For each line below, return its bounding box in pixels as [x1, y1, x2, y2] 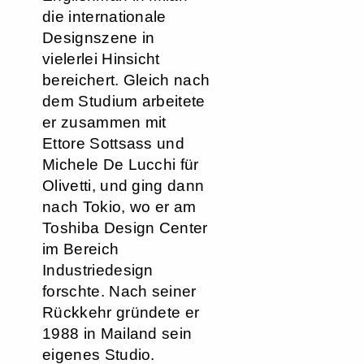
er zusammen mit [42, 114, 167, 131]
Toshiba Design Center [42, 219, 208, 236]
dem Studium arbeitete [42, 93, 206, 110]
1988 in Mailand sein [42, 325, 193, 342]
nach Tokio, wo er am [42, 198, 197, 215]
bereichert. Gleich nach [42, 71, 210, 89]
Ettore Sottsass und [42, 135, 185, 152]
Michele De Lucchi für [42, 156, 199, 173]
